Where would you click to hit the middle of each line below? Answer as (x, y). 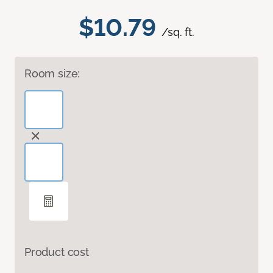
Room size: (52, 74)
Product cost (57, 252)
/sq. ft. (178, 32)
